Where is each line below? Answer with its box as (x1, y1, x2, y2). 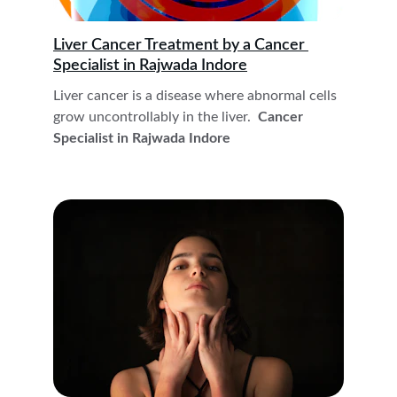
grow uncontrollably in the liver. (53, 110, 254, 124)
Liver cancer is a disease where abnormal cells (53, 89, 340, 103)
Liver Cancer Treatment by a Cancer (53, 37, 308, 53)
